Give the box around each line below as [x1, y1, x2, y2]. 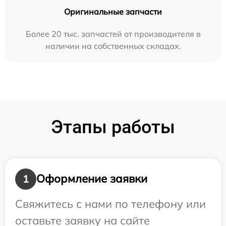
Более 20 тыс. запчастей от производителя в [25, 28, 201, 39]
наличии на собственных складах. [45, 40, 181, 51]
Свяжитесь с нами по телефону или [15, 196, 206, 211]
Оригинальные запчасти [64, 6, 162, 17]
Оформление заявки [36, 172, 147, 186]
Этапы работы [51, 116, 175, 138]
